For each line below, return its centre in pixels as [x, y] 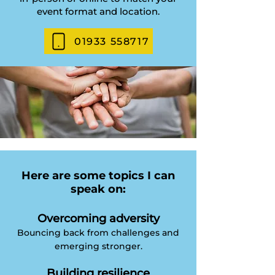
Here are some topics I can [98, 176]
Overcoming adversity [98, 219]
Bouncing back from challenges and [98, 233]
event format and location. [98, 11]
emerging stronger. [98, 246]
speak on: [98, 189]
